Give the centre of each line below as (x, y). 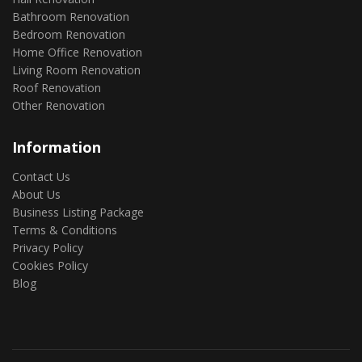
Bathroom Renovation (71, 17)
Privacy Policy (48, 248)
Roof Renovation (57, 88)
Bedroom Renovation (69, 34)
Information (57, 147)
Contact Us (41, 177)
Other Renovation (59, 105)
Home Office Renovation (77, 52)
